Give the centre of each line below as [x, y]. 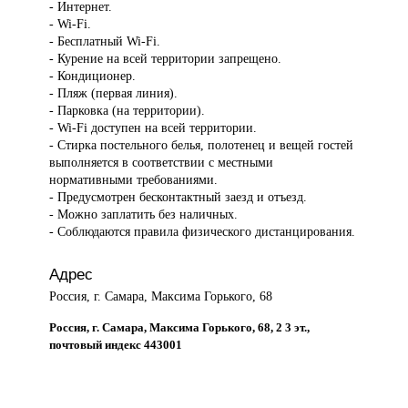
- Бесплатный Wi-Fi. [105, 41]
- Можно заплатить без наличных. [144, 214]
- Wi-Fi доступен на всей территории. [153, 128]
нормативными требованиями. [134, 180]
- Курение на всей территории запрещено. [166, 59]
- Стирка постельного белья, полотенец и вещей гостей [202, 145]
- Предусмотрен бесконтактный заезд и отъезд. [178, 197]
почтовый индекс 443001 [116, 344]
